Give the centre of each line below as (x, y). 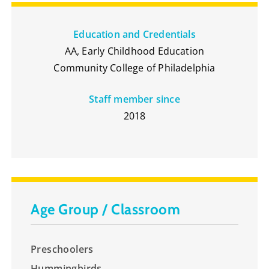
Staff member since (134, 99)
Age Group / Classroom (106, 209)
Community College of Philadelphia (134, 68)
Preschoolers (62, 249)
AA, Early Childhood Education (134, 51)
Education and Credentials (134, 34)
